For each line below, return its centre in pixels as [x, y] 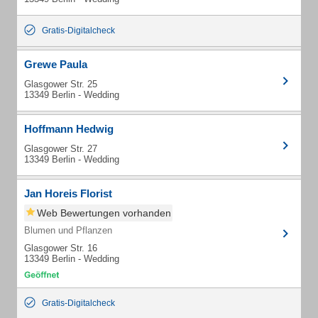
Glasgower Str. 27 [61, 149]
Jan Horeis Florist [68, 193]
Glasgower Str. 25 [61, 84]
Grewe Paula [56, 64]
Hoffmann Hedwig [69, 129]
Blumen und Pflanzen [68, 230]
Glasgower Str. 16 [61, 248]
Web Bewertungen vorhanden [104, 213]
